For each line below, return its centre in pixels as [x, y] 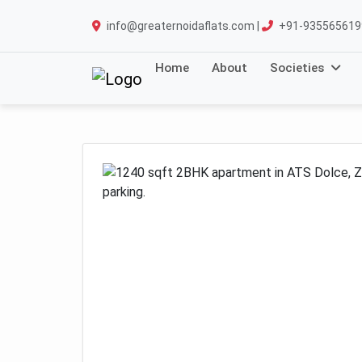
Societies [297, 68]
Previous [158, 333]
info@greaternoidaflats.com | [183, 26]
